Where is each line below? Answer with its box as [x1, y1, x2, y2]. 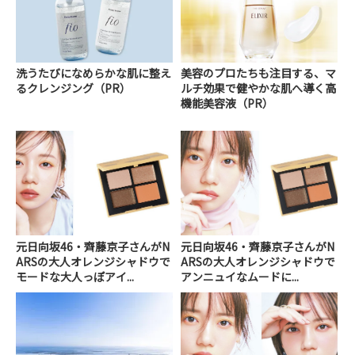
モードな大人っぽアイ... [16, 268, 134, 284]
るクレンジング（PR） [16, 80, 131, 97]
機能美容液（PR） [181, 95, 274, 112]
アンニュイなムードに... [181, 268, 300, 284]
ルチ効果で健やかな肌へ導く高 [181, 80, 337, 97]
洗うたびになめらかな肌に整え [16, 65, 171, 82]
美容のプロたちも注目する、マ [181, 65, 337, 82]
